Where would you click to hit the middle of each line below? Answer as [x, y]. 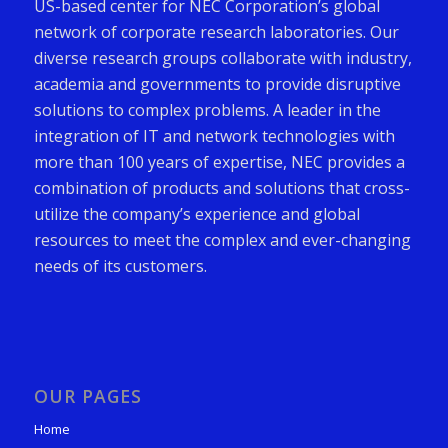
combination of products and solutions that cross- [221, 187]
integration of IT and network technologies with [214, 135]
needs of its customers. [120, 265]
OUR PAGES [87, 396]
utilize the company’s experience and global [196, 213]
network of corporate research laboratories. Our [216, 31]
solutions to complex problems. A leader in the [207, 109]
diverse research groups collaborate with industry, [222, 57]
